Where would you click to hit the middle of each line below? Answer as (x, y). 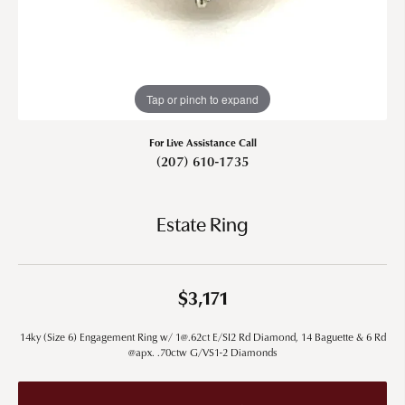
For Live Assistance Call (202, 141)
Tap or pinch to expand (202, 99)
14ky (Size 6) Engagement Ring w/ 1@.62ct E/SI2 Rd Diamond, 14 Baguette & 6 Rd (202, 336)
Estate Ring (202, 226)
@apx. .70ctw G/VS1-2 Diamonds (202, 352)
